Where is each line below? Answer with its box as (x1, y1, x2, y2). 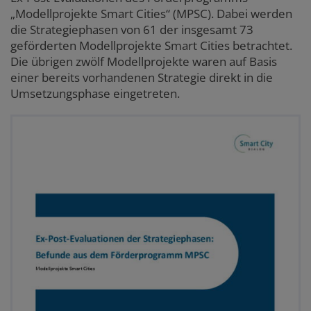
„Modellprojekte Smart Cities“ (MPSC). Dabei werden (10, 6, 292, 22)
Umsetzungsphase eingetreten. (10, 85, 180, 102)
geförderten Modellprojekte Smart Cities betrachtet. (10, 37, 292, 54)
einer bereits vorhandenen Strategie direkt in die (10, 69, 273, 86)
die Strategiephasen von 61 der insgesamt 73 (10, 22, 253, 38)
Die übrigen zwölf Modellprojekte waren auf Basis (10, 53, 277, 70)
